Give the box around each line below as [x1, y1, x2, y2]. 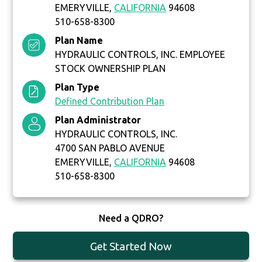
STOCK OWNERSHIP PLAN [55, 63, 166, 74]
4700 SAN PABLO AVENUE [55, 143, 166, 154]
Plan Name [55, 35, 104, 46]
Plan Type [55, 82, 100, 93]
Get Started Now [89, 240, 172, 253]
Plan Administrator [55, 115, 142, 126]
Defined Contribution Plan [55, 96, 165, 107]
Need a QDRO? [98, 213, 163, 224]
